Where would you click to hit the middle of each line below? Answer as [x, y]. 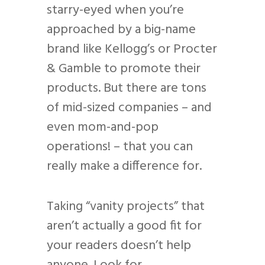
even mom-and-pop [103, 127]
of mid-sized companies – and [129, 108]
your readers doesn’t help [119, 245]
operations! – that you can [120, 147]
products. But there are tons [127, 88]
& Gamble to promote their [124, 69]
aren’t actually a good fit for [124, 226]
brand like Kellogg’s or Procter [132, 49]
